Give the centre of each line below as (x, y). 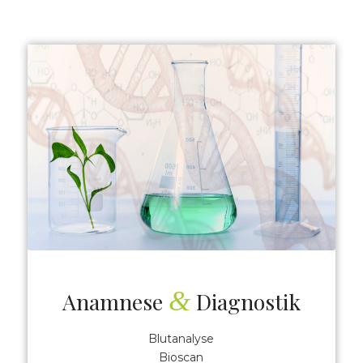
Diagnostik (245, 301)
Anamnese (115, 301)
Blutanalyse (181, 338)
